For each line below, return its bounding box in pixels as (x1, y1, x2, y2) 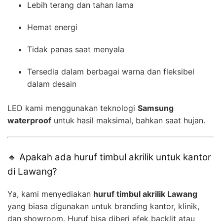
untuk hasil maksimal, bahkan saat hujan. (51, 115, 205, 126)
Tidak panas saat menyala (27, 44, 124, 55)
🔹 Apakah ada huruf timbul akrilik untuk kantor (7, 151, 211, 163)
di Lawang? (7, 166, 57, 178)
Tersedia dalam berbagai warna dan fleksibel (27, 67, 194, 77)
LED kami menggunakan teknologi (7, 103, 138, 113)
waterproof (7, 115, 51, 126)
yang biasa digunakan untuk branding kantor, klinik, (7, 201, 199, 211)
